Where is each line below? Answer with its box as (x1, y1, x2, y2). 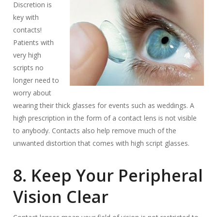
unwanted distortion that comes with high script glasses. (13, 139, 189, 148)
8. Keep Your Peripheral (13, 164, 203, 186)
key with (13, 13, 39, 22)
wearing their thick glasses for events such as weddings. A (13, 101, 194, 110)
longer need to (13, 76, 59, 85)
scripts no (13, 63, 44, 72)
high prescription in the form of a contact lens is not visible (13, 113, 197, 123)
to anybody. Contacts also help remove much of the (13, 126, 176, 135)
